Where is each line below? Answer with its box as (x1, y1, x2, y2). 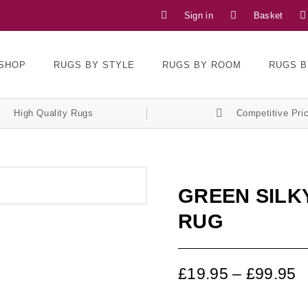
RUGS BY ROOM (162, 59, 242, 70)
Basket (253, 10, 283, 21)
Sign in (184, 10, 213, 21)
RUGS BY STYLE (54, 59, 135, 70)
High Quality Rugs (14, 108, 93, 118)
